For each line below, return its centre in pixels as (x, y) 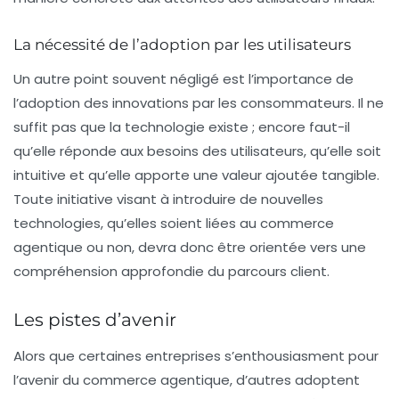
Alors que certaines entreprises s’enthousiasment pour (196, 356)
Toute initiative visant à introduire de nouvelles (168, 199)
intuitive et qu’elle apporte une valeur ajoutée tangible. (196, 175)
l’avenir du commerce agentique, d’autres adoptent (187, 380)
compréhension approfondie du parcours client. (171, 272)
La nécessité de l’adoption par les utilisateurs (182, 45)
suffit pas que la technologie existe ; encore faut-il (182, 127)
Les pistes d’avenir (95, 320)
